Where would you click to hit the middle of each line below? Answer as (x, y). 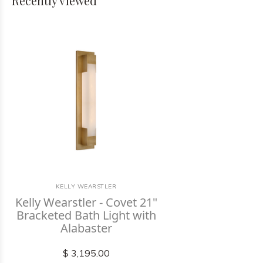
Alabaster (86, 228)
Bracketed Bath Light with (86, 215)
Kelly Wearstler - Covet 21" (86, 202)
